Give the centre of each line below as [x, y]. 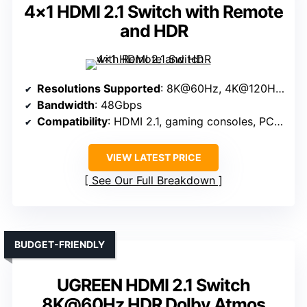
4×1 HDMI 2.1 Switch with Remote [153, 12]
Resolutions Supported [99, 89]
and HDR [153, 31]
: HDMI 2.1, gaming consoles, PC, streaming [191, 122]
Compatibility [72, 122]
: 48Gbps [118, 105]
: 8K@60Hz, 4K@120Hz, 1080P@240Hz [218, 89]
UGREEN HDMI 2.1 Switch [153, 285]
